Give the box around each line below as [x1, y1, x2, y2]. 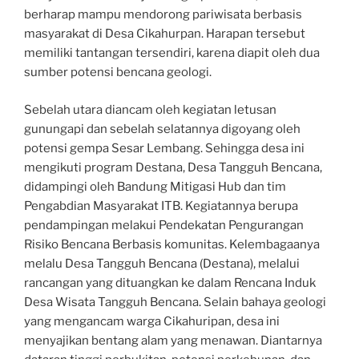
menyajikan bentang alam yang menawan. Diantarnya [24, 333, 322, 348]
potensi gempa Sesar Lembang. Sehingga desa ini [24, 140, 305, 155]
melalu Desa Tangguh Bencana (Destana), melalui [24, 256, 300, 271]
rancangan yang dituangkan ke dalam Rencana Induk [24, 275, 316, 290]
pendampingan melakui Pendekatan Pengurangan [24, 217, 304, 232]
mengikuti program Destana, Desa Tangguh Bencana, [24, 159, 322, 175]
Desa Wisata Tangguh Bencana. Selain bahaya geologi [24, 294, 326, 309]
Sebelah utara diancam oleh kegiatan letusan [24, 102, 276, 117]
